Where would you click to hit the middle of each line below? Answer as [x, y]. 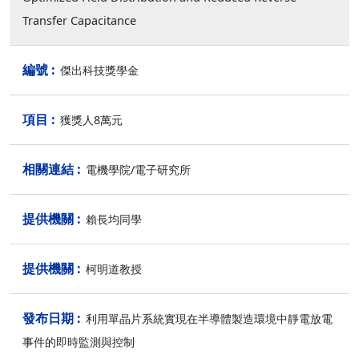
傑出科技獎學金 [127, 70]
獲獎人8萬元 [91, 120]
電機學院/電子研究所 [138, 169]
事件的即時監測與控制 [79, 342]
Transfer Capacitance [79, 20]
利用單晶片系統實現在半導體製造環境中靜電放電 [209, 319]
